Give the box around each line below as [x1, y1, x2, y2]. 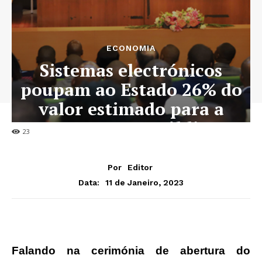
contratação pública [45, 116, 217, 140]
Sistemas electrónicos [40, 58, 222, 82]
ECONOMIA [106, 43, 156, 53]
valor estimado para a [38, 97, 224, 121]
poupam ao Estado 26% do [20, 78, 242, 102]
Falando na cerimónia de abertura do [12, 244, 250, 257]
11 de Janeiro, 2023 [105, 177, 184, 187]
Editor [127, 162, 153, 172]
